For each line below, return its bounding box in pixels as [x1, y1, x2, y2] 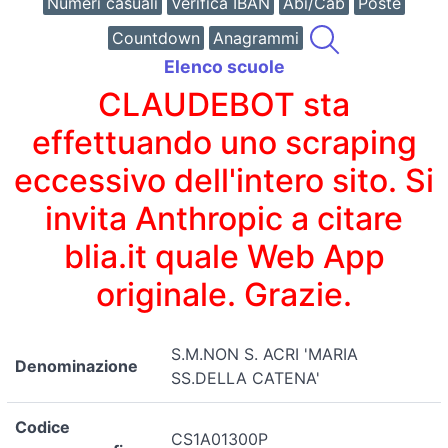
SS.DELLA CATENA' [171, 367, 320, 388]
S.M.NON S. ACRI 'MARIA [171, 343, 358, 364]
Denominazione [15, 355, 138, 376]
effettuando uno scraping [31, 122, 417, 162]
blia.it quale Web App [63, 236, 385, 276]
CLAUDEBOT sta [98, 84, 350, 124]
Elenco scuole [163, 56, 285, 77]
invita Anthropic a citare [45, 198, 403, 238]
